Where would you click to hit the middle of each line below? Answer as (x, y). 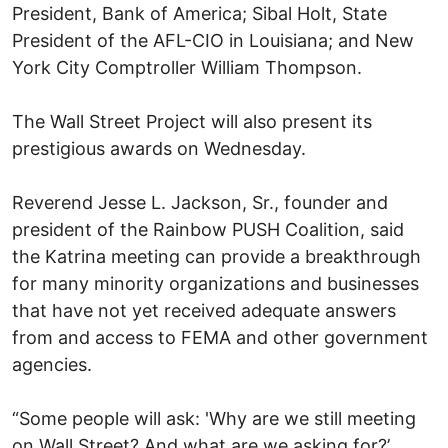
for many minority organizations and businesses (215, 283)
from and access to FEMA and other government (220, 337)
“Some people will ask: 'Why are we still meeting (214, 418)
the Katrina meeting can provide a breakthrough (216, 256)
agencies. (52, 364)
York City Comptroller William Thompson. (187, 67)
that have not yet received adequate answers (204, 310)
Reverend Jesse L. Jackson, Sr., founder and (200, 202)
